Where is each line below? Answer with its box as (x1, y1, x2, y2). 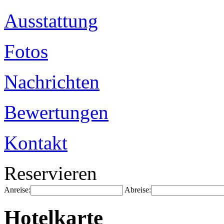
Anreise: (4, 185, 30, 194)
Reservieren (4, 162, 97, 184)
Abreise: (124, 185, 151, 194)
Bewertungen (4, 101, 108, 123)
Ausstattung (4, 10, 98, 31)
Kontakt (4, 132, 67, 153)
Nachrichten (4, 71, 99, 92)
